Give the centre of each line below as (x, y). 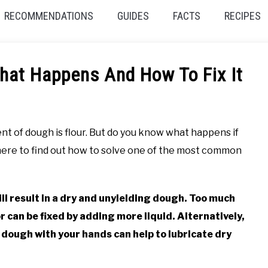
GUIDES (133, 16)
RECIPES (242, 16)
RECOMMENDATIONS (48, 16)
